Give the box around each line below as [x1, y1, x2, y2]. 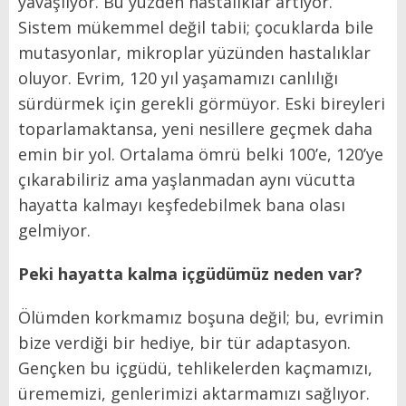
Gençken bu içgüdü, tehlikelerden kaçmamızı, [18, 357, 372, 380]
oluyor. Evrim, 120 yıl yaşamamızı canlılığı [18, 67, 338, 90]
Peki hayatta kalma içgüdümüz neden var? [18, 263, 362, 285]
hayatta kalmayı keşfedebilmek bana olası [18, 194, 345, 217]
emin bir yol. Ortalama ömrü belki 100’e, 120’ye [18, 143, 383, 166]
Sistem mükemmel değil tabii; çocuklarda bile [18, 16, 373, 39]
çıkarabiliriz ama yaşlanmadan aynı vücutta [18, 169, 355, 191]
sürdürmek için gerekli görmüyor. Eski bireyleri [18, 92, 385, 115]
